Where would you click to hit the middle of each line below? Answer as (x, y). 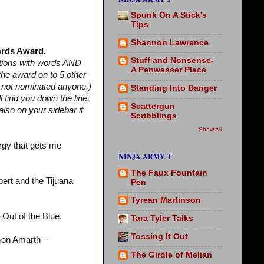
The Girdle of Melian (171, 255)
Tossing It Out (159, 236)
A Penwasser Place (169, 70)
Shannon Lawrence (170, 42)
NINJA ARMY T (145, 157)
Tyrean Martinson (166, 200)
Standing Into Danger (174, 88)
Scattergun (153, 106)
